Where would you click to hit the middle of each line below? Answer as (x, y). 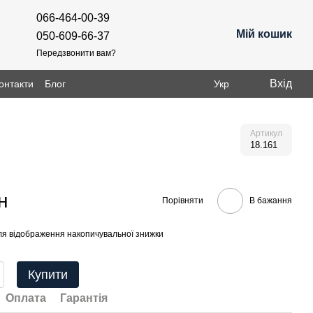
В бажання (270, 201)
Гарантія (84, 298)
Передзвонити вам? (76, 53)
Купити (48, 275)
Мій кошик (264, 34)
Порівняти (182, 200)
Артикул (266, 133)
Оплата (26, 298)
